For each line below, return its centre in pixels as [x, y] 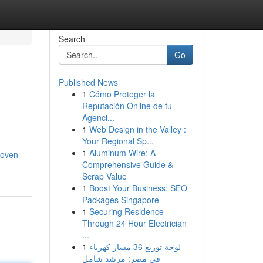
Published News [88, 82]
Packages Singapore [120, 200]
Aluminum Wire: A [122, 153]
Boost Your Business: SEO [138, 188]
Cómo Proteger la [122, 94]
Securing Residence [126, 211]
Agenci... [98, 117]
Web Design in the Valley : [137, 129]
